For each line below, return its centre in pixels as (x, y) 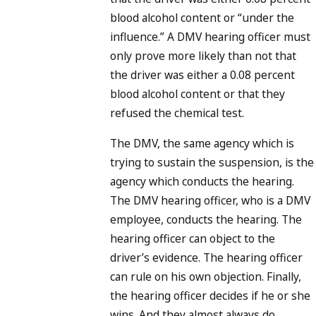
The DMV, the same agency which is (202, 143)
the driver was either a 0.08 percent (202, 75)
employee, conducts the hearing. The (206, 219)
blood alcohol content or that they (197, 94)
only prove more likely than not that (203, 56)
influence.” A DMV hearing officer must (210, 37)
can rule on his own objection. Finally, (206, 276)
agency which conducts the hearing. (202, 181)
